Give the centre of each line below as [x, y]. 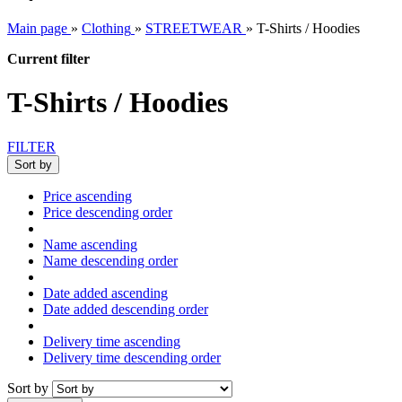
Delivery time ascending [112, 341]
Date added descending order [126, 309]
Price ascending [87, 196]
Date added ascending [105, 293]
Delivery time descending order [132, 357]
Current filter [48, 59]
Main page [37, 28]
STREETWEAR [194, 28]
